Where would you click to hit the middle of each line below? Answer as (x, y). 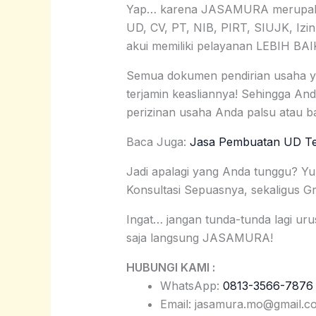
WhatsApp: (191, 286)
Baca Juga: (156, 142)
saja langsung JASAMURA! (199, 238)
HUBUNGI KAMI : (170, 268)
